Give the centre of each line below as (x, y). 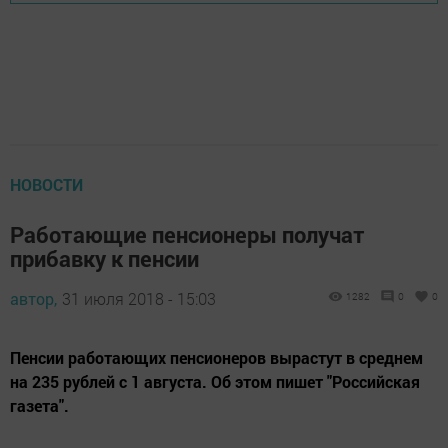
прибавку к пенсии (104, 258)
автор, (33, 298)
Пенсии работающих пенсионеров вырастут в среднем (216, 357)
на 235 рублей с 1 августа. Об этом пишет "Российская (215, 381)
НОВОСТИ (46, 184)
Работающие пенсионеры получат (187, 234)
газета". (39, 405)
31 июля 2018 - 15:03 (139, 298)
